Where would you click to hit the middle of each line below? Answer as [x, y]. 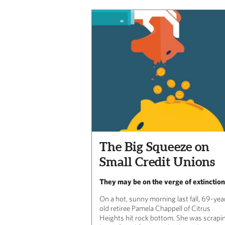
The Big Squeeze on [154, 147]
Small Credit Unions [157, 162]
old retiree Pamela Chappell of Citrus [155, 208]
